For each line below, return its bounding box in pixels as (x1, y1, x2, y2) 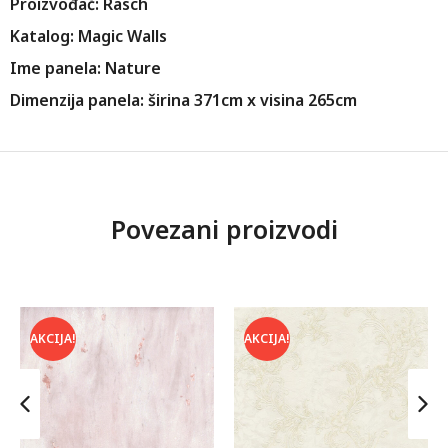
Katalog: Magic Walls (10, 25, 167, 48)
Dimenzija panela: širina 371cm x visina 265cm (10, 89, 357, 112)
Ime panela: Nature (10, 57, 161, 80)
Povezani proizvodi (110, 212, 338, 247)
